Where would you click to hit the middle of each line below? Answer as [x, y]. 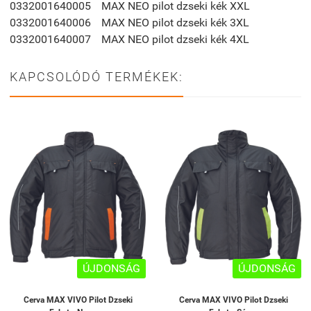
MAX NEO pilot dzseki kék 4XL [175, 40]
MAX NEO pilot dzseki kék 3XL [175, 23]
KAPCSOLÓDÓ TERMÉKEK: [96, 77]
